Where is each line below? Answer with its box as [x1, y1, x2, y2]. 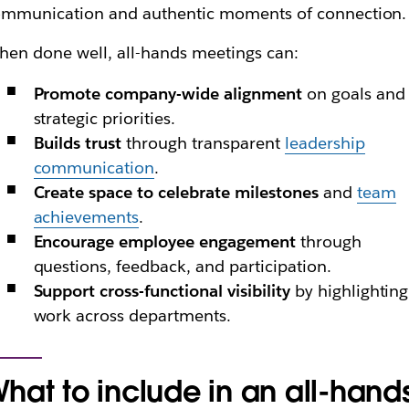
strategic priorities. [33, 108, 176, 129]
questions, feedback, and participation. [33, 256, 331, 277]
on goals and [301, 83, 405, 104]
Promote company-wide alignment [33, 83, 302, 104]
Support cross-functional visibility [33, 280, 290, 301]
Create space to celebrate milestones [33, 182, 319, 203]
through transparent [121, 132, 285, 153]
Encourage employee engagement [33, 231, 296, 252]
